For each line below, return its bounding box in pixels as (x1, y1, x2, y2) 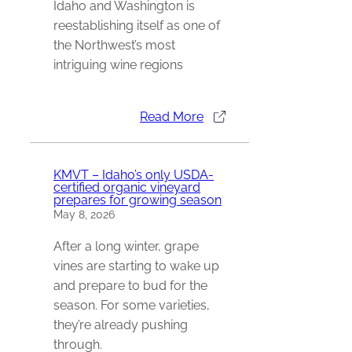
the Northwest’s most (53, 37, 175, 53)
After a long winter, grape (53, 238, 199, 254)
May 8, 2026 (53, 208, 115, 222)
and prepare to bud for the (53, 277, 207, 293)
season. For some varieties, (53, 297, 210, 313)
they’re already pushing (53, 317, 188, 332)
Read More (140, 108, 203, 124)
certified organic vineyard (53, 180, 200, 196)
